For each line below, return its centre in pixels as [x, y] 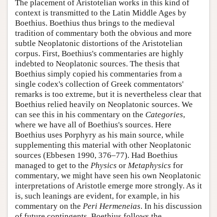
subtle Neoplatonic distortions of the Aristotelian [99, 44]
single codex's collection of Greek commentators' [99, 84]
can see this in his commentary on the [80, 115]
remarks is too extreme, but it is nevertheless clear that [108, 94]
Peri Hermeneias [112, 206]
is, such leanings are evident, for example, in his [97, 196]
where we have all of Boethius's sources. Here [93, 125]
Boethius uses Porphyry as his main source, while [100, 135]
